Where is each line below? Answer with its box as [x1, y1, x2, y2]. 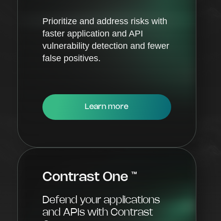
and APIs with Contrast [42, 207, 153, 218]
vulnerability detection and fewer [42, 40, 169, 51]
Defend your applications [42, 195, 160, 205]
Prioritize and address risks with [42, 16, 167, 26]
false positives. [42, 53, 101, 63]
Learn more [85, 103, 129, 110]
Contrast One [42, 171, 131, 184]
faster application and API [42, 28, 143, 38]
